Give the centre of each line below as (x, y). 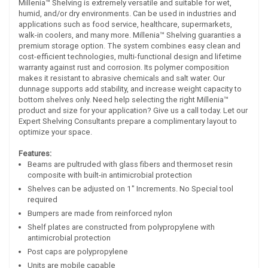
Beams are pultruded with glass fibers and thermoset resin (130, 165)
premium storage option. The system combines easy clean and (130, 46)
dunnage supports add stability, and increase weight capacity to (130, 89)
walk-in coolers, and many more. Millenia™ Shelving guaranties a (130, 35)
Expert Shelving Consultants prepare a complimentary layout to (128, 121)
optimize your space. (55, 132)
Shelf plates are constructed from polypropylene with (121, 227)
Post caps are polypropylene (78, 252)
